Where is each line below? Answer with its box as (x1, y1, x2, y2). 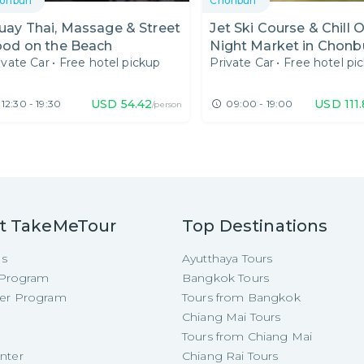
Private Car (210, 55, 275, 71)
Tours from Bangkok (182, 290, 301, 305)
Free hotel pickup (58, 55, 161, 71)
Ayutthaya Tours (182, 251, 273, 266)
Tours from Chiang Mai (182, 329, 313, 344)
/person (152, 99, 183, 110)
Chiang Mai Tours (182, 310, 281, 324)
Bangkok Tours (182, 271, 269, 285)
